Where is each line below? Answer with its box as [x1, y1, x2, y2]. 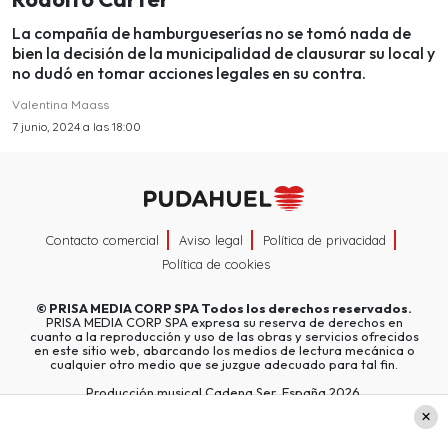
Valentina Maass [12, 97, 109, 113]
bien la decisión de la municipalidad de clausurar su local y [12, 43, 435, 64]
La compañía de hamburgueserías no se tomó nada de [12, 23, 411, 44]
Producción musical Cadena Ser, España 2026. [85, 383, 363, 400]
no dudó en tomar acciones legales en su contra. [12, 63, 366, 84]
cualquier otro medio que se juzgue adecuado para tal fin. [50, 355, 398, 372]
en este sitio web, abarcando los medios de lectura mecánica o [33, 341, 415, 358]
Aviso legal [179, 231, 243, 248]
